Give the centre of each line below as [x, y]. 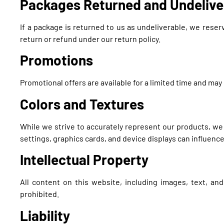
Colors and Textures [82, 104]
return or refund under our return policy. [90, 38]
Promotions [57, 60]
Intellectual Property [84, 160]
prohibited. [40, 194]
